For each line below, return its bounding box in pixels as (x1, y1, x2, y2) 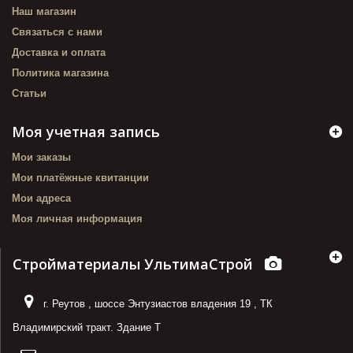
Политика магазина (12, 66, 109, 79)
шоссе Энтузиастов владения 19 (95, 297, 251, 310)
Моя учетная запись (12, 121, 160, 141)
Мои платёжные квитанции (12, 171, 149, 184)
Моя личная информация (12, 212, 143, 225)
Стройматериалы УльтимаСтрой (13, 254, 257, 273)
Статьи (12, 87, 46, 99)
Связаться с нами (12, 25, 102, 38)
